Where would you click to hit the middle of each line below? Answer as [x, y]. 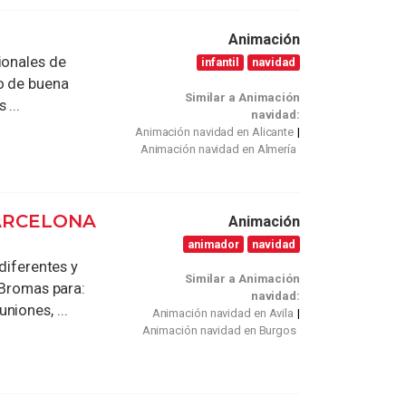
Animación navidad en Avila [223, 314]
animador [214, 244]
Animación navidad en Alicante [214, 131]
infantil [221, 63]
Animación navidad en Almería [218, 149]
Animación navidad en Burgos [219, 331]
